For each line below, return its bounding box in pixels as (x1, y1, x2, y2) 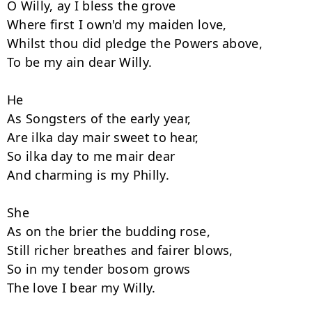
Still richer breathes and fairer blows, (7, 242, 237, 258)
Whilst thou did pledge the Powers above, (7, 35, 267, 52)
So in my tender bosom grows (7, 260, 194, 277)
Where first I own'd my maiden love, (7, 16, 231, 33)
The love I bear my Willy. (7, 279, 159, 296)
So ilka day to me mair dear (7, 148, 179, 164)
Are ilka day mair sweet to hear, (7, 129, 203, 146)
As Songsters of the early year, (7, 110, 195, 127)
